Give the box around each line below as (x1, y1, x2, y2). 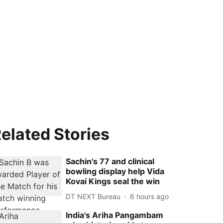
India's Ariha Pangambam (66, 210, 164, 220)
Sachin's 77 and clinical (66, 156, 155, 166)
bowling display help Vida (66, 166, 165, 176)
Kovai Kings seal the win (66, 176, 160, 186)
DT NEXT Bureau (66, 192, 121, 201)
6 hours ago (130, 192, 169, 201)
